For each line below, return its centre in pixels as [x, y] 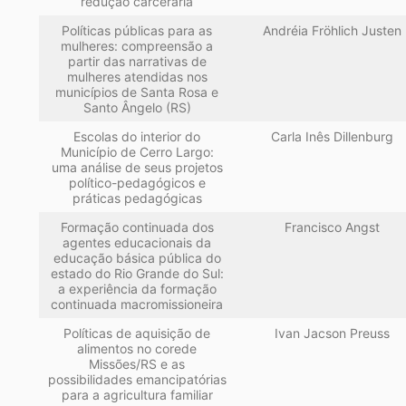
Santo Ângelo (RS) [137, 108]
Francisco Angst [332, 227]
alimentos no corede [137, 349]
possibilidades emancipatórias [137, 380]
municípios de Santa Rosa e [137, 92]
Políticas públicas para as [137, 31]
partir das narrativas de [137, 62]
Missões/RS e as [137, 364]
